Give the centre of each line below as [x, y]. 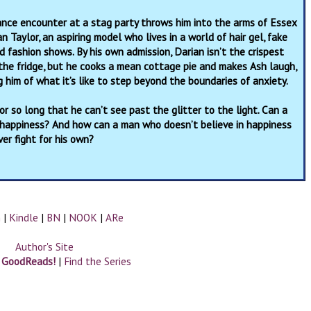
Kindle [24, 217]
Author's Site [44, 246]
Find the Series [98, 261]
